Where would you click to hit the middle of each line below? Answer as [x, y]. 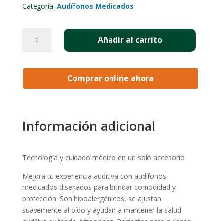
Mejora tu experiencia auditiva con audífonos [94, 176]
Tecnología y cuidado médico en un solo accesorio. [104, 157]
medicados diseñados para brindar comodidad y [99, 187]
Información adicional [89, 126]
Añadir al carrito [130, 40]
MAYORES [40, 79]
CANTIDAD [42, 101]
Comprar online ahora [110, 78]
